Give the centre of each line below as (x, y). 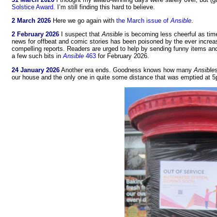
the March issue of (143, 21)
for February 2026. (123, 56)
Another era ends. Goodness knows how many (127, 70)
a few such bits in (37, 56)
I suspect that (80, 34)
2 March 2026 (31, 21)
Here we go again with (84, 21)
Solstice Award (32, 7)
